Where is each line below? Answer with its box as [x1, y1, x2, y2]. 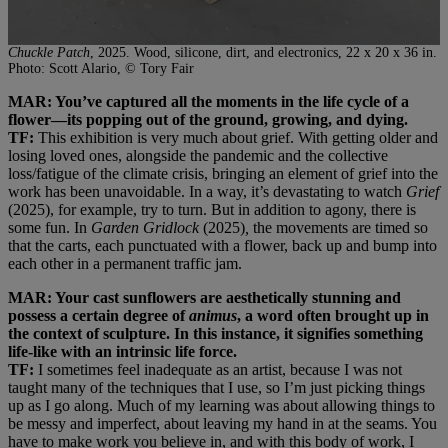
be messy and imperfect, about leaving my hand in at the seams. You [8, 414, 437, 432]
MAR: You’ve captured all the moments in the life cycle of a [8, 92, 409, 110]
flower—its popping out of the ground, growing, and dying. [8, 110, 408, 128]
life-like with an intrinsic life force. [8, 342, 237, 360]
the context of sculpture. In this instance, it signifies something [8, 324, 423, 342]
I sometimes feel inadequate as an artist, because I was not [34, 360, 402, 378]
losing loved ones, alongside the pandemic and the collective [8, 146, 388, 164]
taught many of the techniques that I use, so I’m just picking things [8, 378, 425, 396]
